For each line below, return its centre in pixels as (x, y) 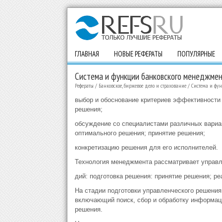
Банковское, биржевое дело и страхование (142, 85)
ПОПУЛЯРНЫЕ (196, 54)
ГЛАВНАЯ (87, 54)
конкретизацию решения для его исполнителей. (146, 147)
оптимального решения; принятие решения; (140, 133)
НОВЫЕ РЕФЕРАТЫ (138, 54)
